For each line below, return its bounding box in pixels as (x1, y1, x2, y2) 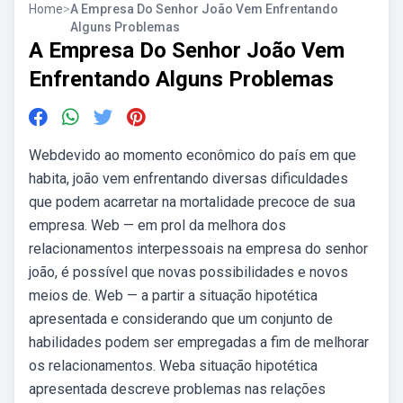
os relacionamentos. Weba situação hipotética (29, 357, 318, 374)
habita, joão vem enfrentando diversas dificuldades (29, 170, 348, 187)
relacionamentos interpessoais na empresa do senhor (29, 240, 368, 257)
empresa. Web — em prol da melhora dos (29, 217, 286, 234)
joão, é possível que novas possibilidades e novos (29, 264, 348, 281)
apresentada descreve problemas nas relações (29, 381, 326, 398)
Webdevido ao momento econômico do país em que (29, 147, 356, 164)
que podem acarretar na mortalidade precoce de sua (29, 193, 355, 210)
